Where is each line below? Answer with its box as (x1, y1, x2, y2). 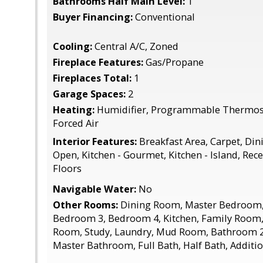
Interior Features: (53, 135, 137, 148)
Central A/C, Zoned (92, 40, 178, 53)
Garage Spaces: (53, 87, 126, 100)
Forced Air (53, 117, 99, 130)
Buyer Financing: (53, 11, 133, 23)
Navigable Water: (53, 183, 136, 195)
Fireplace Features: (53, 56, 143, 69)
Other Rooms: (53, 198, 118, 211)
